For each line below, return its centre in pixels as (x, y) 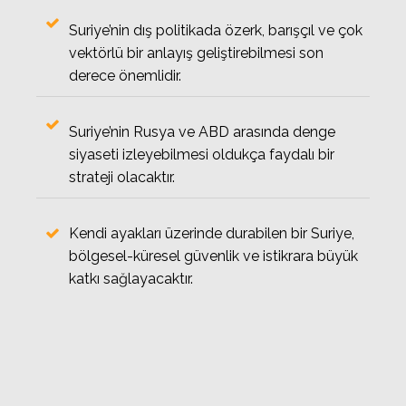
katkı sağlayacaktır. (131, 279)
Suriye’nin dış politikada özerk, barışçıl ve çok (216, 30)
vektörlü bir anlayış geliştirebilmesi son (196, 53)
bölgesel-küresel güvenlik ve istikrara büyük (213, 256)
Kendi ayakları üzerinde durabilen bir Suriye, (212, 233)
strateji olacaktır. (122, 177)
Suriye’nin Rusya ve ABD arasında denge (202, 132)
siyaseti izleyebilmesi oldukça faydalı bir (202, 155)
